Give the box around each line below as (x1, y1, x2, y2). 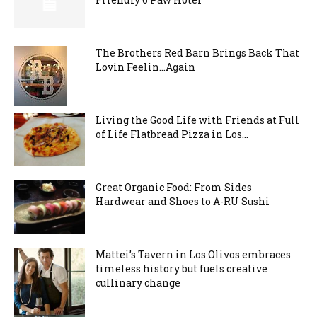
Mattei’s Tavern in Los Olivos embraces (96, 248, 291, 261)
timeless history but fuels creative (96, 262, 267, 275)
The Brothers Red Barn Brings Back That (96, 46, 299, 59)
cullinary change (96, 276, 180, 289)
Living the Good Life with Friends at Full (96, 113, 299, 127)
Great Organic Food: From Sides (96, 180, 252, 194)
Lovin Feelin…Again (96, 60, 195, 74)
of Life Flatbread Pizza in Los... (96, 127, 248, 141)
